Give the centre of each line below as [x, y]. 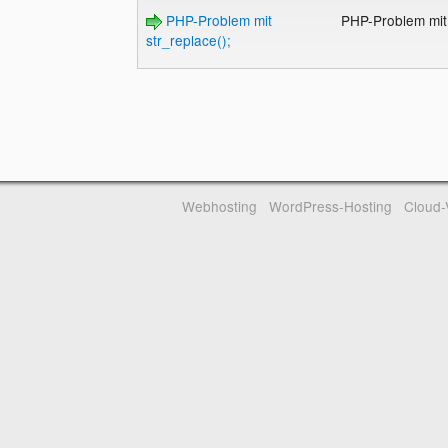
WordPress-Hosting [330, 206]
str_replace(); [188, 40]
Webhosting [220, 206]
